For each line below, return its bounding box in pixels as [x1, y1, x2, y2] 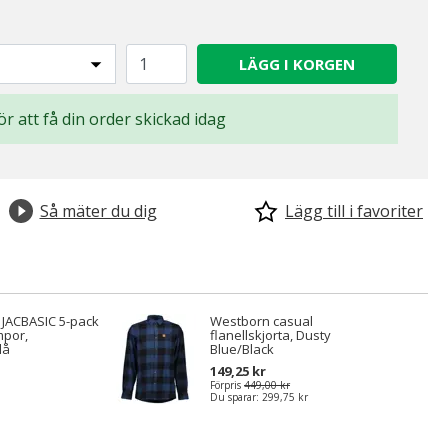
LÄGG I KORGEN [239, 54, 355, 74]
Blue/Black [210, 340, 274, 358]
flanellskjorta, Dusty [210, 326, 331, 344]
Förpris [210, 378, 241, 392]
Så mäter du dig [39, 200, 157, 222]
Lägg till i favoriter [285, 200, 423, 222]
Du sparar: [210, 390, 262, 404]
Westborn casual [210, 312, 313, 330]
